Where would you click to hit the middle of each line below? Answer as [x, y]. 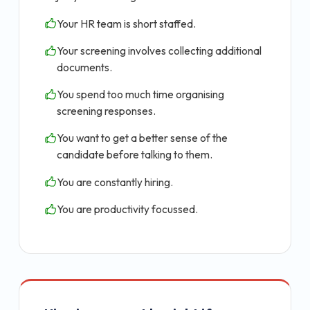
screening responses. [106, 111]
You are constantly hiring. [115, 182]
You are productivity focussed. [127, 210]
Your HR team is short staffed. [126, 24]
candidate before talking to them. [135, 155]
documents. [84, 67]
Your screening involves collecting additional [159, 51]
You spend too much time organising [140, 95]
